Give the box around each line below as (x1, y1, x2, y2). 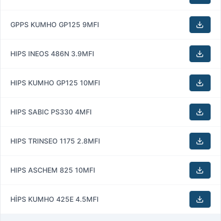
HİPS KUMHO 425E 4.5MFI (10, 194, 99, 203)
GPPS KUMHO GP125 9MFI (10, 20, 99, 29)
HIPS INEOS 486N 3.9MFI (10, 49, 94, 58)
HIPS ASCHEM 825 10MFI (10, 165, 95, 174)
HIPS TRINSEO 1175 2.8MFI (10, 136, 100, 145)
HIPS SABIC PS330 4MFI (10, 107, 92, 116)
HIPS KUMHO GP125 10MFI (10, 78, 100, 87)
